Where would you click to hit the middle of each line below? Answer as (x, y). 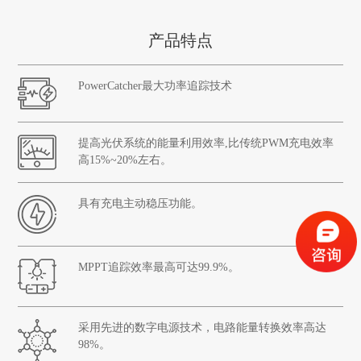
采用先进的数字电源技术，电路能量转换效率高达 (202, 328)
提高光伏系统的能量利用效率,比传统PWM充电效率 (205, 143)
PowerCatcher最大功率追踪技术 (155, 86)
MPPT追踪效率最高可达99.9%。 (158, 268)
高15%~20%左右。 (124, 160)
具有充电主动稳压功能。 (140, 204)
